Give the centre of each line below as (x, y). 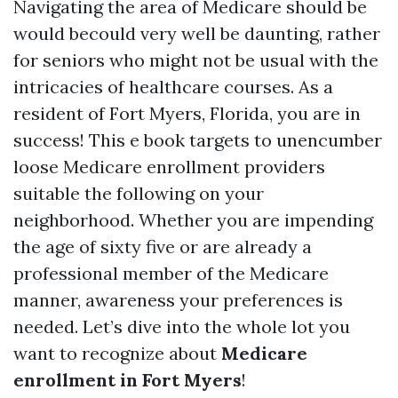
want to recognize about (117, 353)
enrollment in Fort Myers (127, 380)
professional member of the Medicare (171, 273)
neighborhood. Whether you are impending (193, 220)
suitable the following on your (139, 193)
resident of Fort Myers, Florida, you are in (187, 113)
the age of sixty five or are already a (163, 247)
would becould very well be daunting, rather (197, 33)
